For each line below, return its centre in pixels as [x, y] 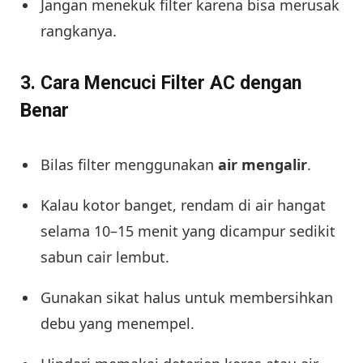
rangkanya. [79, 30]
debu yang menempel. [117, 323]
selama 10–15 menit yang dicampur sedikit [188, 231]
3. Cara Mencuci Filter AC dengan [161, 83]
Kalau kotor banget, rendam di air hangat [183, 205]
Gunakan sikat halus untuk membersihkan [187, 297]
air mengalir [263, 164]
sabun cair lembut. [105, 256]
